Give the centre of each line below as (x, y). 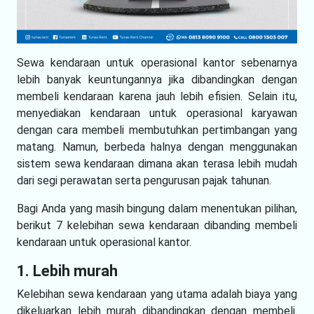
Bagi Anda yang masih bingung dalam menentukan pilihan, (157, 208)
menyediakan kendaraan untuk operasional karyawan (157, 113)
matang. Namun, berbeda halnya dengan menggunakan (157, 146)
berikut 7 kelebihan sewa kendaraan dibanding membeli (157, 225)
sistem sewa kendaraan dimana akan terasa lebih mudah (157, 163)
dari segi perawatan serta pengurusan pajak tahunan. (144, 180)
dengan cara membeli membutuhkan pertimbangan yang (157, 130)
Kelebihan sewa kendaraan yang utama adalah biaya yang (157, 294)
